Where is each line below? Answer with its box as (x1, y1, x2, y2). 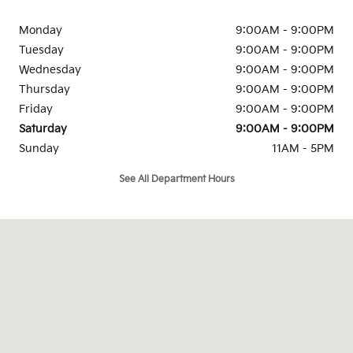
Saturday (19, 122, 67, 136)
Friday (19, 102, 53, 117)
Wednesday (19, 63, 81, 77)
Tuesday (19, 43, 64, 58)
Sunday (19, 142, 59, 156)
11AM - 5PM (272, 142, 334, 156)
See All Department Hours (118, 173, 235, 185)
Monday (19, 24, 62, 38)
